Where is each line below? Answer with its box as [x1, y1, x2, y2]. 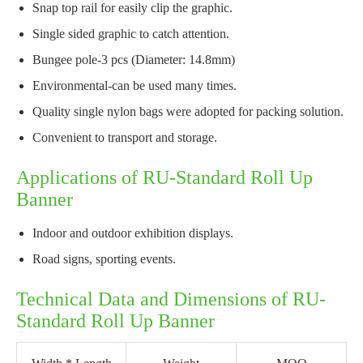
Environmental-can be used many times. [32, 79, 237, 93]
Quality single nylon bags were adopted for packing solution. [32, 105, 344, 119]
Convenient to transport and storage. [32, 130, 217, 145]
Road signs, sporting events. [32, 252, 176, 267]
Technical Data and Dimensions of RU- [16, 288, 326, 310]
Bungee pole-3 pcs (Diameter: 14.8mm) [32, 53, 235, 67]
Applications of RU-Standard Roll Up [16, 167, 313, 189]
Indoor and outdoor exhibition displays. [32, 226, 233, 241]
